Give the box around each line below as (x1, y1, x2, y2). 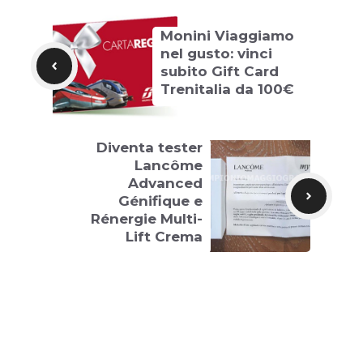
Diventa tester (96, 139, 203, 156)
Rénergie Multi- (91, 210, 203, 227)
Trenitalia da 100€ (160, 80, 294, 97)
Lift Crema (126, 228, 203, 245)
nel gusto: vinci (160, 45, 272, 62)
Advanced (128, 174, 203, 191)
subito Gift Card (160, 62, 279, 79)
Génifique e (118, 192, 203, 209)
